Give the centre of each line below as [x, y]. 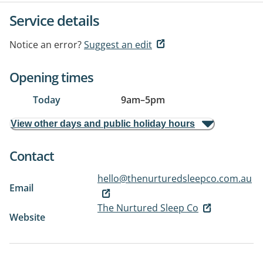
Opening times [51, 77]
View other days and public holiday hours [103, 124]
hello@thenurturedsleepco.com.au [175, 178]
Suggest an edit [118, 45]
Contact [32, 156]
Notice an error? [45, 45]
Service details [54, 20]
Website [27, 217]
